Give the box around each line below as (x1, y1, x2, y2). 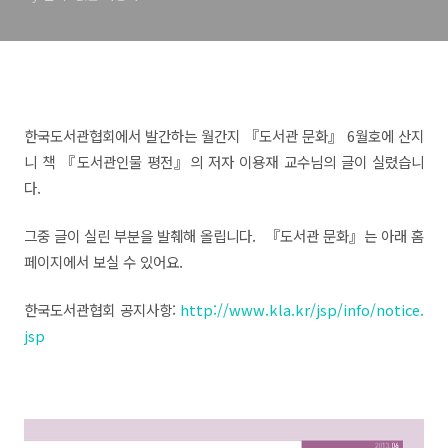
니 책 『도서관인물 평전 (24, 151, 173, 172)
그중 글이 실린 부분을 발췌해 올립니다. (24, 225, 261, 246)
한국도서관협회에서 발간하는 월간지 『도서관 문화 (24, 125, 328, 146)
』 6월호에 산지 (328, 125, 424, 146)
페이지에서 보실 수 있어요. (24, 251, 183, 272)
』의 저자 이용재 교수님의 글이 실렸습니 (172, 151, 425, 172)
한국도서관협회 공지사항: (24, 299, 180, 320)
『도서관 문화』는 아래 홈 (260, 225, 425, 246)
